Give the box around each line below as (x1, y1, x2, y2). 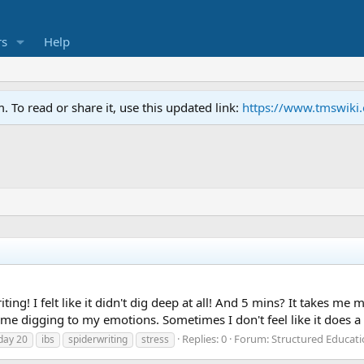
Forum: (234, 331, 271, 346)
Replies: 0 (182, 331, 227, 346)
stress (141, 331, 169, 346)
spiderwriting (68, 331, 128, 346)
